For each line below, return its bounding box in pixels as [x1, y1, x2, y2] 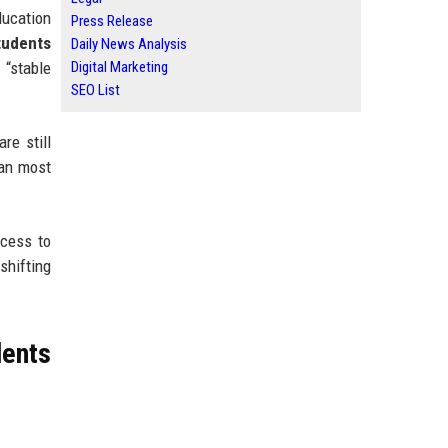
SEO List [71, 81, 120, 99]
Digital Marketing [71, 58, 168, 76]
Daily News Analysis [71, 35, 187, 53]
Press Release [71, 12, 153, 30]
